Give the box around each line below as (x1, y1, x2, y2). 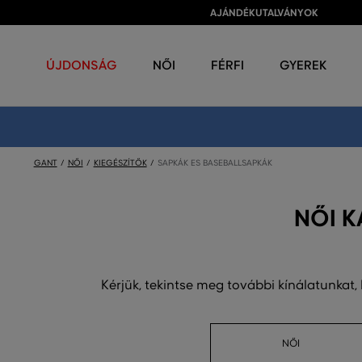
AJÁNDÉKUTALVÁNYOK (210, 6, 318, 19)
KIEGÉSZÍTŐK (93, 158, 147, 168)
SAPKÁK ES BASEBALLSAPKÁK (157, 158, 272, 168)
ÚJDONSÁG (46, 57, 117, 73)
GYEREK (280, 57, 326, 73)
